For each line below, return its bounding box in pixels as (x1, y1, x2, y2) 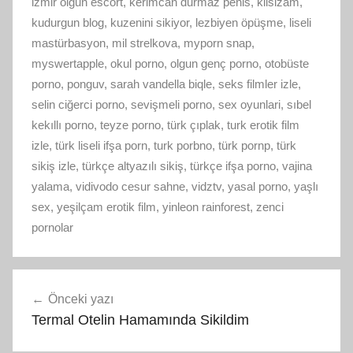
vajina (282, 158, 312, 173)
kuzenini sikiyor (110, 15, 189, 29)
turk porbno (154, 138, 212, 152)
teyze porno (100, 117, 161, 132)
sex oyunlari (218, 97, 281, 111)
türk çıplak (167, 117, 221, 132)
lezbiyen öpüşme (195, 15, 283, 29)
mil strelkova (112, 35, 177, 50)
